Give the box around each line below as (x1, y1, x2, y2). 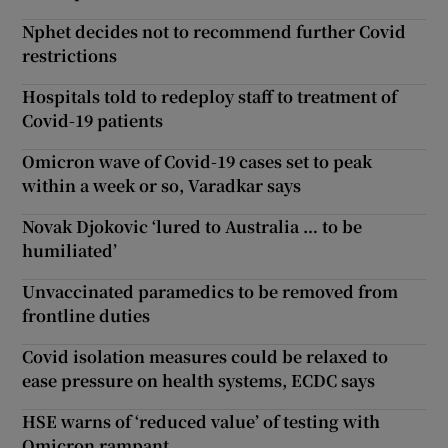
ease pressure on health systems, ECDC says (22, 368, 376, 392)
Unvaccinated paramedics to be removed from (22, 279, 399, 303)
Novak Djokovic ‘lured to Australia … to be (22, 214, 363, 238)
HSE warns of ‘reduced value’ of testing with (22, 409, 381, 433)
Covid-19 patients (22, 108, 164, 132)
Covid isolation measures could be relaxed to (22, 344, 389, 368)
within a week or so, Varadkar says (22, 173, 302, 197)
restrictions (22, 43, 118, 67)
